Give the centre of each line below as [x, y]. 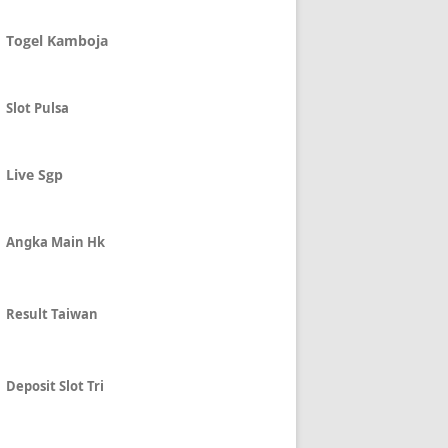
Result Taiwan [52, 314]
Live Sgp [34, 174]
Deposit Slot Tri [55, 386]
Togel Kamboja [57, 40]
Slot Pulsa [37, 108]
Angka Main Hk [55, 242]
